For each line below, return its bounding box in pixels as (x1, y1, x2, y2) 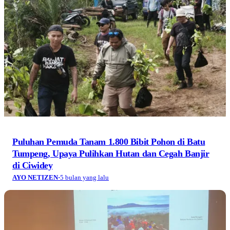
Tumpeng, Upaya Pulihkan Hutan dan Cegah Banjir (12, 148, 209, 159)
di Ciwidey (12, 160, 53, 170)
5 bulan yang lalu (60, 173, 109, 181)
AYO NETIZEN (12, 173, 58, 181)
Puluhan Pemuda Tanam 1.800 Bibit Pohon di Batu (12, 136, 205, 147)
